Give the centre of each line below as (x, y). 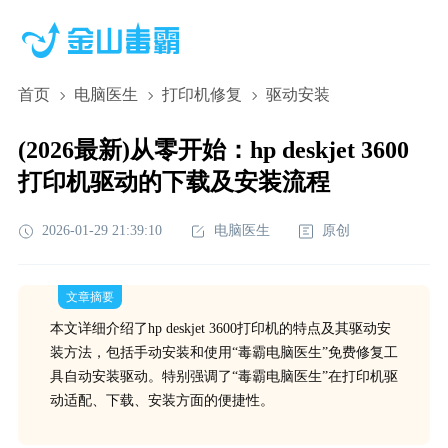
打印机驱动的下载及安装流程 (173, 182)
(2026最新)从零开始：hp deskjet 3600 (213, 150)
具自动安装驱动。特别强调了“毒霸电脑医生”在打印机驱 (223, 376)
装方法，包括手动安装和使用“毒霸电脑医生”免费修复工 (223, 352)
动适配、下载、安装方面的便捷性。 (161, 400)
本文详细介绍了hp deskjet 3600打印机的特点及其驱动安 (220, 328)
